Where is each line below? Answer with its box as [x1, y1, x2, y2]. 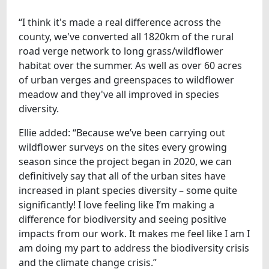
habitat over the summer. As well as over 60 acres [19, 58, 243, 72]
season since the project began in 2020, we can [19, 154, 232, 168]
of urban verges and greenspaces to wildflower [19, 73, 235, 86]
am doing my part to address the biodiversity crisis [19, 241, 250, 255]
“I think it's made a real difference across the [19, 15, 222, 29]
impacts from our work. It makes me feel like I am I [19, 226, 250, 240]
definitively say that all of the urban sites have [19, 169, 226, 183]
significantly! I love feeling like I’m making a [19, 198, 215, 211]
